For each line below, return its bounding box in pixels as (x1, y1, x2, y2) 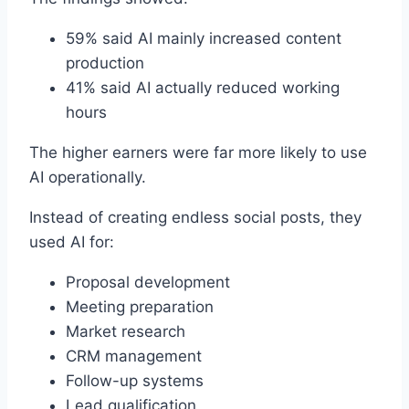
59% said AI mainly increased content (66, 29, 341, 48)
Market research (66, 322, 185, 341)
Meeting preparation (66, 298, 214, 317)
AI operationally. (29, 168, 146, 187)
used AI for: (29, 233, 114, 252)
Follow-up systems (66, 372, 204, 391)
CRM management (66, 347, 202, 366)
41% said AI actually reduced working (66, 79, 340, 98)
